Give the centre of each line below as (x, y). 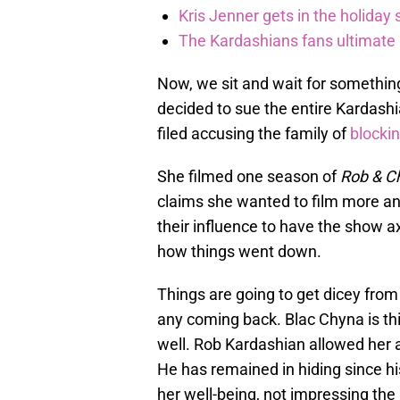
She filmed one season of (249, 177)
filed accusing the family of (254, 134)
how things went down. (239, 252)
